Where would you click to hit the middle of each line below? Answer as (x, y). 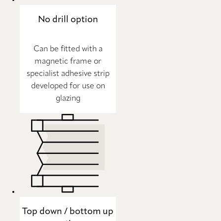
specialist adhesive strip (68, 74)
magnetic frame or (68, 61)
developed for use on (68, 86)
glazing (68, 98)
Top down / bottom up (68, 211)
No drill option (68, 20)
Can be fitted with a (68, 49)
